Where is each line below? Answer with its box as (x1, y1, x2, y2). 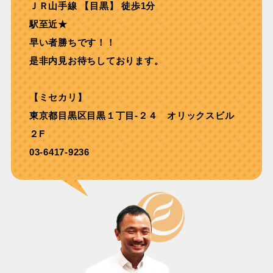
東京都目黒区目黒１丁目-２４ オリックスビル (29, 110, 235, 121)
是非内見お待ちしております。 (29, 55, 164, 66)
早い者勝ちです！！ (29, 37, 116, 48)
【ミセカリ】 (29, 92, 87, 103)
